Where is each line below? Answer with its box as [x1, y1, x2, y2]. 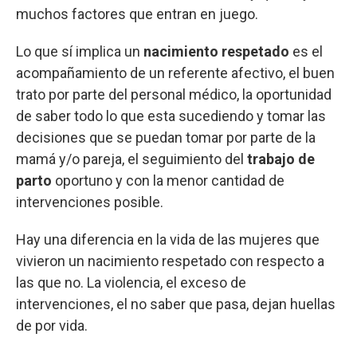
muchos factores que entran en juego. [16, 5, 258, 22]
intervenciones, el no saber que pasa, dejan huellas [16, 295, 335, 312]
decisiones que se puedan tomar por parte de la [16, 128, 316, 146]
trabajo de [247, 150, 315, 167]
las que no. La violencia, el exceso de [16, 273, 246, 291]
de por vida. [16, 316, 88, 334]
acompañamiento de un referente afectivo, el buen [16, 64, 335, 81]
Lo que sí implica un [16, 42, 143, 60]
